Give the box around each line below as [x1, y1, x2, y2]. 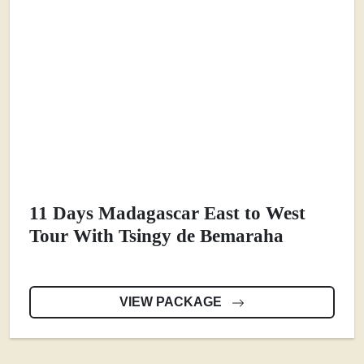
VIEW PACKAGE [119, 295, 225, 310]
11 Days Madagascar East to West [29, 202, 305, 224]
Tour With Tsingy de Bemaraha [29, 225, 284, 247]
